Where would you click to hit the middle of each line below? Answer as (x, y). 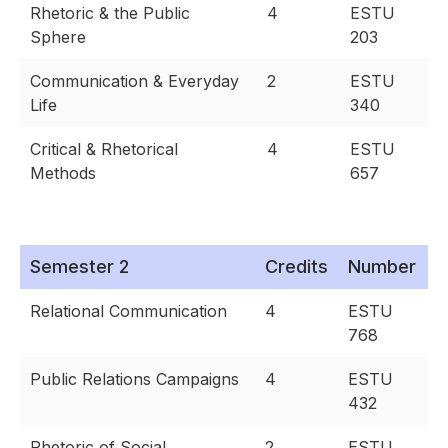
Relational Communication (128, 311)
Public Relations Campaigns (134, 379)
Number (382, 267)
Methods (63, 173)
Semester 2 (79, 267)
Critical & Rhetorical (104, 149)
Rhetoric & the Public (110, 13)
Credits (296, 267)
